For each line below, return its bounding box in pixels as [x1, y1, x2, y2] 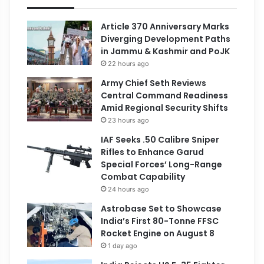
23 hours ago [108, 115, 150, 124]
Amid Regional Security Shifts [101, 101, 229, 114]
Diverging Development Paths [101, 32, 231, 45]
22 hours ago [108, 59, 150, 68]
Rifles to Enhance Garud [101, 146, 204, 158]
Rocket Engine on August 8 [101, 227, 215, 239]
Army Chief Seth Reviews [101, 77, 207, 89]
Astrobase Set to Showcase [101, 202, 222, 214]
